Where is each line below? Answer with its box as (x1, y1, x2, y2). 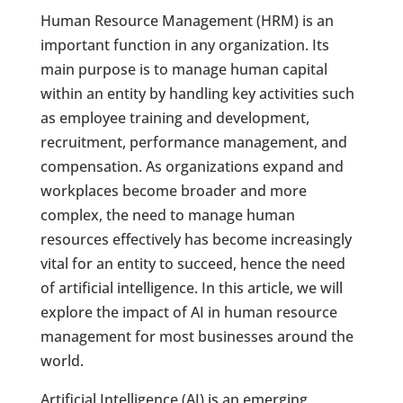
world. (40, 351, 84, 371)
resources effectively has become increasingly (40, 229, 352, 249)
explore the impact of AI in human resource (40, 302, 337, 322)
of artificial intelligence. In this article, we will (40, 278, 343, 298)
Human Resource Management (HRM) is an (40, 11, 334, 31)
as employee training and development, (40, 108, 309, 128)
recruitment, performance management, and (40, 132, 347, 152)
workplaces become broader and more (40, 181, 307, 201)
